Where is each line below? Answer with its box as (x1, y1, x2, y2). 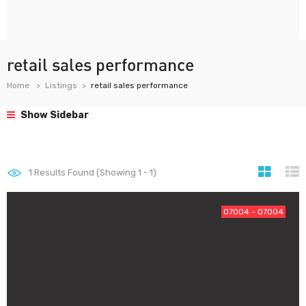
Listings (45, 81, 77, 90)
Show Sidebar (18, 109, 89, 121)
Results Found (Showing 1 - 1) (32, 167, 156, 178)
